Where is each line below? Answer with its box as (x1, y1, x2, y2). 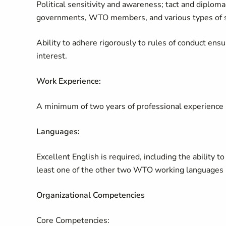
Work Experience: (36, 76, 101, 87)
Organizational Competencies (36, 190, 145, 201)
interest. (36, 50, 67, 62)
